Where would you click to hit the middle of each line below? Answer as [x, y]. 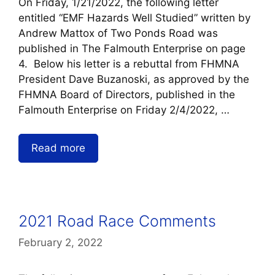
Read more [58, 148]
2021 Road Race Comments [117, 221]
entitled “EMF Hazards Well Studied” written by [134, 18]
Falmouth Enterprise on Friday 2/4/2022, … [124, 110]
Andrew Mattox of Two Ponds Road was [118, 33]
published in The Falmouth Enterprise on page [132, 49]
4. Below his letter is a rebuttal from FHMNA [129, 64]
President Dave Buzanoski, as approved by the [134, 79]
